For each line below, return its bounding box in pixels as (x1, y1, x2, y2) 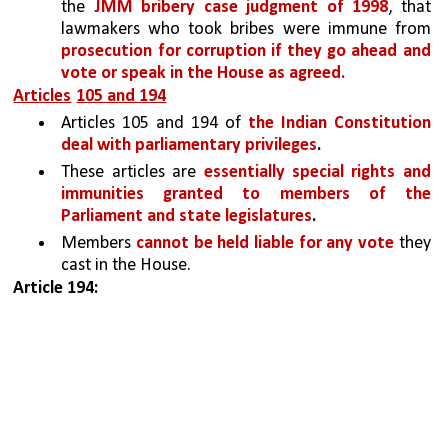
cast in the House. (61, 256, 192, 276)
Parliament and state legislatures (61, 207, 313, 227)
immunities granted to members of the (61, 185, 431, 205)
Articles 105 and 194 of (61, 114, 248, 134)
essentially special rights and (203, 163, 431, 183)
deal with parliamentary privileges (61, 136, 318, 156)
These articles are (61, 163, 204, 183)
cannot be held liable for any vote (136, 234, 399, 254)
